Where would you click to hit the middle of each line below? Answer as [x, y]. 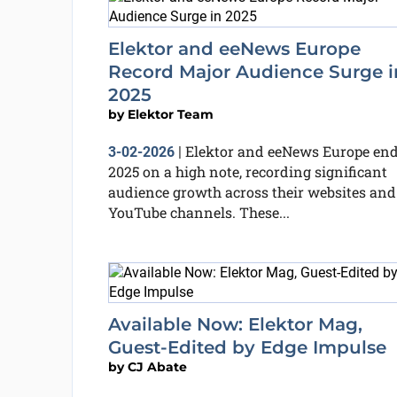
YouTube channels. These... [198, 212]
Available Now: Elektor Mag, [235, 324]
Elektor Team [170, 114]
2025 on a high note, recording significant [247, 171]
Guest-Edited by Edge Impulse [247, 347]
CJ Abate [157, 367]
